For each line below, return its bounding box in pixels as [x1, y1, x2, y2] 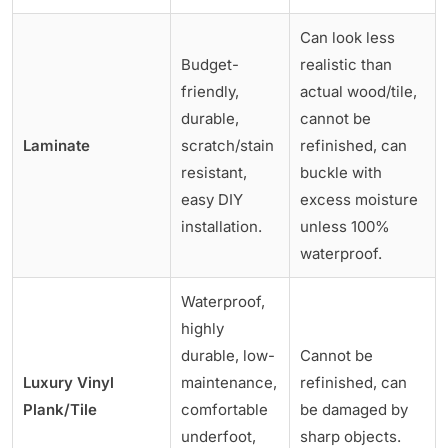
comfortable [181, 399, 268, 419]
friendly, [181, 81, 239, 101]
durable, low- [181, 345, 275, 365]
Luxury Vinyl [23, 372, 114, 392]
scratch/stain [181, 135, 274, 155]
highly [181, 318, 224, 338]
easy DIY [181, 189, 243, 209]
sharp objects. [300, 426, 401, 446]
